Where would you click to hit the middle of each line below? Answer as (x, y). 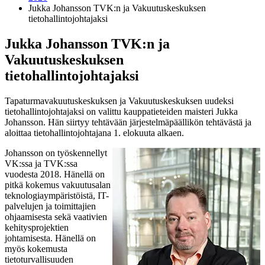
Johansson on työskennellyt (56, 153)
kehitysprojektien (37, 227)
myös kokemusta (36, 248)
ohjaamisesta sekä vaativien (56, 216)
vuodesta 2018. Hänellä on (55, 174)
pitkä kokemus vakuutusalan (58, 185)
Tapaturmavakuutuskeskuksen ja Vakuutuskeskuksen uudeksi (119, 101)
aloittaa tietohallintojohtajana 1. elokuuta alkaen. (94, 132)
